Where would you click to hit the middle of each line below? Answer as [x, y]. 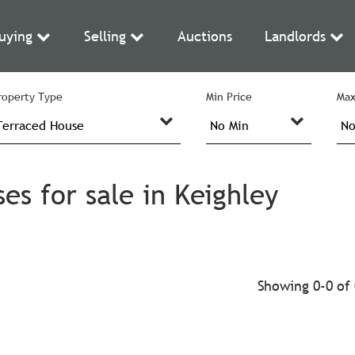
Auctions [204, 36]
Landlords [296, 36]
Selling [105, 36]
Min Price [229, 96]
